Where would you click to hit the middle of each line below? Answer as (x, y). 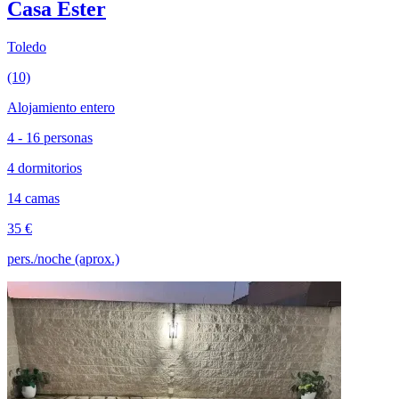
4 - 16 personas (50, 138)
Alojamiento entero (61, 108)
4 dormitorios (45, 168)
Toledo (27, 47)
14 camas (33, 199)
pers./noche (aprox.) (63, 259)
